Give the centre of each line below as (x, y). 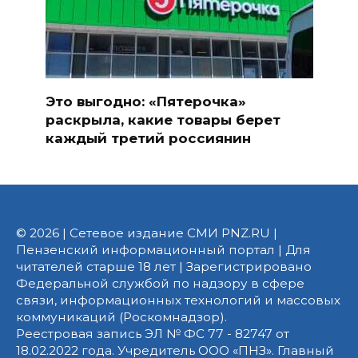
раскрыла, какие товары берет (163, 119)
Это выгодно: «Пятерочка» (145, 101)
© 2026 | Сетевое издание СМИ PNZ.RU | (147, 233)
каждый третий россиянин (148, 138)
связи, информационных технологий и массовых (178, 300)
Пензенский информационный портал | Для (163, 250)
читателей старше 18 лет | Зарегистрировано (164, 267)
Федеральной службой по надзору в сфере (160, 284)
